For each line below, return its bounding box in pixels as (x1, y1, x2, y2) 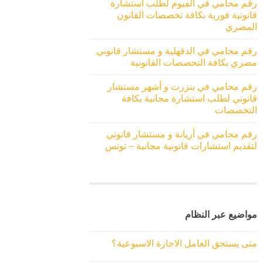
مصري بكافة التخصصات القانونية (130, 57, 257, 68)
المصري (225, 21, 257, 32)
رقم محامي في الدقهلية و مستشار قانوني (96, 45, 257, 56)
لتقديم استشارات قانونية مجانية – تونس (105, 140, 257, 151)
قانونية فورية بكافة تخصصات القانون (117, 9, 257, 20)
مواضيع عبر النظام (185, 210, 257, 220)
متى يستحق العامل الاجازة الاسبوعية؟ (112, 238, 257, 249)
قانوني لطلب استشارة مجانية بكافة (122, 93, 257, 103)
